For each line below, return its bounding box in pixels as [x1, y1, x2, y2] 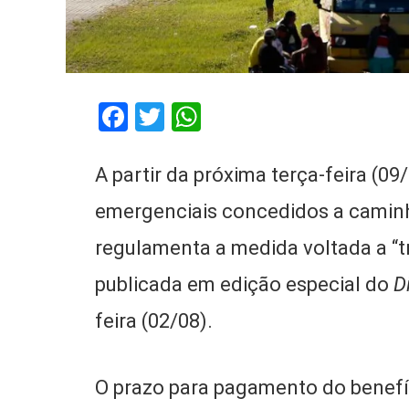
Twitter [164, 99, 256, 134]
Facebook [128, 99, 250, 134]
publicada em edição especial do [95, 272, 394, 296]
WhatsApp [201, 99, 333, 134]
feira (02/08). [95, 309, 214, 332]
